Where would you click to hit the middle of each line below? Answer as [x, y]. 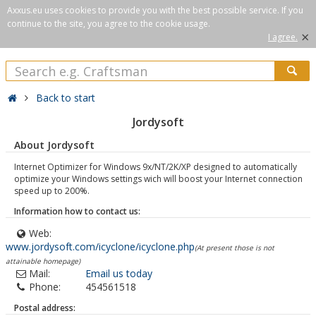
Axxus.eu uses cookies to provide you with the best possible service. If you [155, 10]
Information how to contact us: [77, 211]
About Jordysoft [54, 145]
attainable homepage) [43, 261]
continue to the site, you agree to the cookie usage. [109, 24]
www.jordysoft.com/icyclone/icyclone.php [100, 247]
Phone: [45, 287]
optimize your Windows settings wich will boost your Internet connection [158, 179]
